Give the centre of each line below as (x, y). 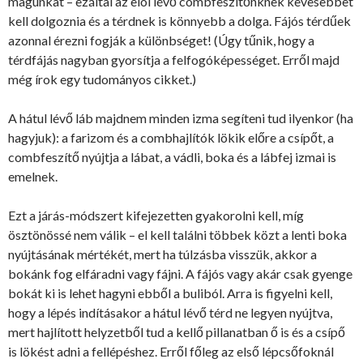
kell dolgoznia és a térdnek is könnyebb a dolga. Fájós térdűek (179, 20)
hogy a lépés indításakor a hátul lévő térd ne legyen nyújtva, (170, 312)
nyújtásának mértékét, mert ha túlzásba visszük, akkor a (162, 254)
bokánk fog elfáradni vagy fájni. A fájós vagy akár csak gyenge (180, 273)
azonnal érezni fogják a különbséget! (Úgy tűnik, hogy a (161, 40)
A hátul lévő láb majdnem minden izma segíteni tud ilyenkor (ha (181, 117)
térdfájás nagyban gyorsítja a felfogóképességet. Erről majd (174, 59)
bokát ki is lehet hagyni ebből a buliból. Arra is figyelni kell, (170, 293)
